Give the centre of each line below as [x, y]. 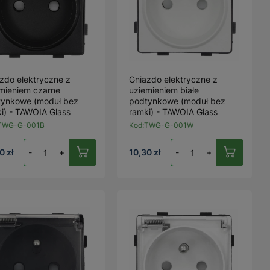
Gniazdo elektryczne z [174, 79]
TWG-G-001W [169, 125]
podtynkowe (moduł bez [177, 101]
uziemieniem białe [164, 90]
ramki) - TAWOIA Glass [174, 112]
